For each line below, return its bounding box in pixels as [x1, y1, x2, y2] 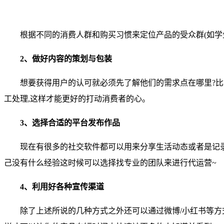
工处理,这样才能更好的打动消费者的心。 [4, 94, 150, 103]
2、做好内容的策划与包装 [20, 54, 112, 63]
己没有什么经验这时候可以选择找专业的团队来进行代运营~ [4, 158, 216, 167]
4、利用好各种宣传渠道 [20, 182, 104, 191]
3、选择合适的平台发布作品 [20, 118, 120, 127]
